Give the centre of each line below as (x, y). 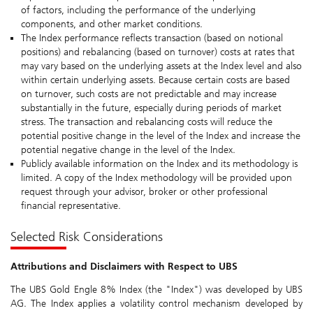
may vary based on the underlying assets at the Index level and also (161, 66)
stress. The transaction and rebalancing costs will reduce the (147, 122)
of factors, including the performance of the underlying (138, 10)
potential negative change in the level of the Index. (128, 150)
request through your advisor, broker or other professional (144, 192)
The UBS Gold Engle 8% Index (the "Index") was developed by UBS (156, 289)
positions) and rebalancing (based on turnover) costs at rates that (158, 52)
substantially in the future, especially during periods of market (151, 108)
